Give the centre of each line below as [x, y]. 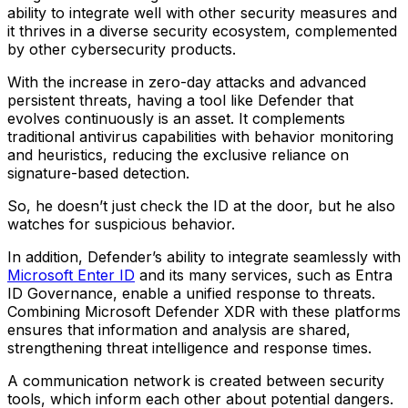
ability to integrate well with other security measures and [202, 13]
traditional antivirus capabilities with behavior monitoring [200, 137]
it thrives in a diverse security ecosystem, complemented [202, 31]
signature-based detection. [98, 173]
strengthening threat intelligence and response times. [189, 348]
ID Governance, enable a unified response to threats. [191, 294]
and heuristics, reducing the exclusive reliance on [178, 155]
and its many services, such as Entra [264, 275]
